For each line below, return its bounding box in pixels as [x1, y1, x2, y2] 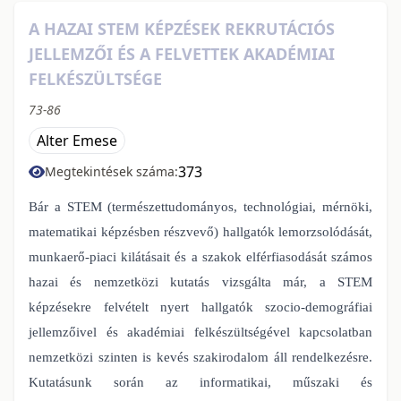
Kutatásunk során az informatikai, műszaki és [29, 374, 372, 389]
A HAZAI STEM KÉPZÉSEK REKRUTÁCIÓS [29, 17, 335, 39]
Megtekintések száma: [45, 162, 178, 180]
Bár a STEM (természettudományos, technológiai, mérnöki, [29, 199, 372, 214]
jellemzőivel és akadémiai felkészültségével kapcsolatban [29, 324, 372, 339]
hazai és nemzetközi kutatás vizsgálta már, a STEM [29, 274, 372, 289]
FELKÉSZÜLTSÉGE [29, 67, 162, 90]
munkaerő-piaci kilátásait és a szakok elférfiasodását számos [29, 249, 372, 264]
